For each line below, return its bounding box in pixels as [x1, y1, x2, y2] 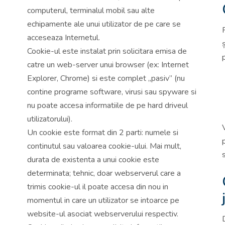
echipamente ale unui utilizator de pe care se [27, 18, 181, 30]
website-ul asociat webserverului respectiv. [27, 208, 178, 219]
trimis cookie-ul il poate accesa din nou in [27, 181, 168, 192]
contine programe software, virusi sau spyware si [27, 86, 196, 97]
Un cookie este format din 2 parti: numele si [27, 127, 178, 138]
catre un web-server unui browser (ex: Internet [27, 59, 189, 70]
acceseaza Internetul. [27, 32, 100, 43]
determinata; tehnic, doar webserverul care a [27, 167, 181, 179]
